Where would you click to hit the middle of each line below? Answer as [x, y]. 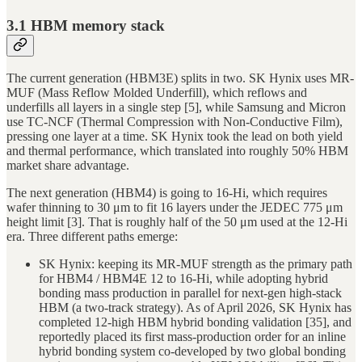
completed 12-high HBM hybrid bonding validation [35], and [195, 322]
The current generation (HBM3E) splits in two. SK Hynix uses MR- [180, 78]
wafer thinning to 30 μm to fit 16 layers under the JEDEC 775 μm [175, 208]
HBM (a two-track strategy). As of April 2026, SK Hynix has [195, 308]
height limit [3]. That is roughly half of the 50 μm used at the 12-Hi [177, 222]
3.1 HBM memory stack [86, 25]
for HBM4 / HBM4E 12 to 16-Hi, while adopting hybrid [183, 279]
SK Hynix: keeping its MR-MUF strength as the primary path [196, 264]
